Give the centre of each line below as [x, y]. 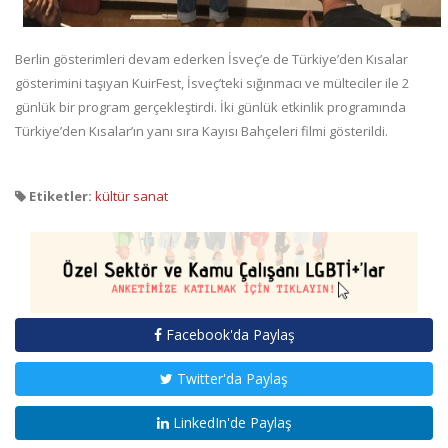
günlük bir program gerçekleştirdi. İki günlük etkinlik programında [210, 107]
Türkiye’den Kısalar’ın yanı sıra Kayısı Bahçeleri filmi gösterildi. [201, 131]
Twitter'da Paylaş [230, 379]
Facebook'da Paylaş [228, 335]
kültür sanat [131, 196]
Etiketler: [59, 196]
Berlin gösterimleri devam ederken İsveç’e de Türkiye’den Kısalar [211, 59]
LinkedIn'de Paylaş [230, 423]
